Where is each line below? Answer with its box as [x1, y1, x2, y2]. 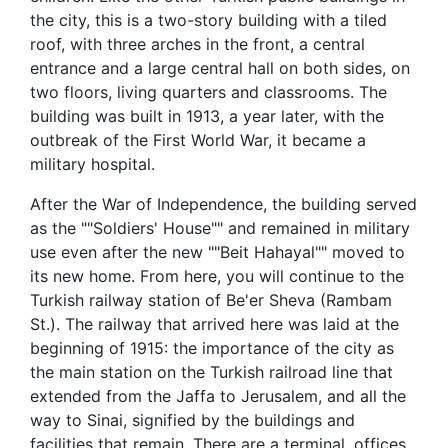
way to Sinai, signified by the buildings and [30, 410, 355, 430]
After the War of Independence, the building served [30, 194, 417, 214]
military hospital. [30, 154, 155, 174]
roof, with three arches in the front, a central [30, 34, 365, 54]
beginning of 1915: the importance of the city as [30, 338, 394, 358]
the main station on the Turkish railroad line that [30, 362, 393, 382]
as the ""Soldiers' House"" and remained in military [30, 218, 410, 238]
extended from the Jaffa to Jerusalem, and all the [30, 386, 406, 406]
